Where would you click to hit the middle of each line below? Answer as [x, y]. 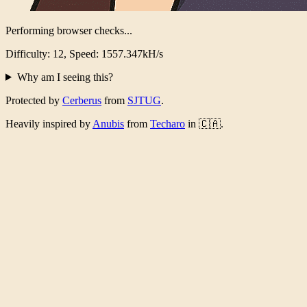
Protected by [34, 100]
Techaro [168, 123]
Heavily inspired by [49, 123]
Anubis [108, 123]
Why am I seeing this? [65, 77]
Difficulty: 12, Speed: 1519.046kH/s [84, 53]
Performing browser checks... [69, 30]
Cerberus [82, 100]
